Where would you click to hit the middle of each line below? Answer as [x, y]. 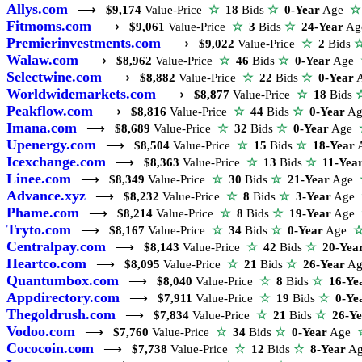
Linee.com [39, 178]
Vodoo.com [41, 331]
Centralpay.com [56, 246]
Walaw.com [42, 59]
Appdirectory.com [63, 297]
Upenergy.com [51, 144]
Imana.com [42, 127]
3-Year [314, 196]
